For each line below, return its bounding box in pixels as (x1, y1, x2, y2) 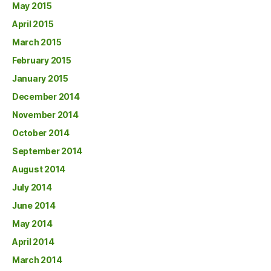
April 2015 (12, 18, 54, 29)
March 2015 (12, 36, 62, 47)
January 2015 (12, 73, 68, 83)
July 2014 (12, 181, 52, 192)
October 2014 (12, 127, 70, 138)
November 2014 (12, 109, 79, 120)
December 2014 (12, 91, 80, 102)
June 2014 (12, 200, 56, 211)
